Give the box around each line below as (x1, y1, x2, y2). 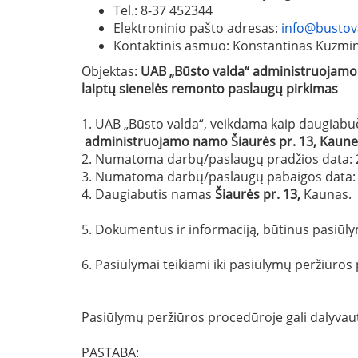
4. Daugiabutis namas (82, 185, 215, 203)
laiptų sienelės (82, 79, 171, 97)
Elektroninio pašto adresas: (113, 18, 281, 37)
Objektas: (82, 62, 141, 80)
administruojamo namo (82, 132, 231, 150)
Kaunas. (300, 185, 352, 203)
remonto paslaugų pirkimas (171, 79, 338, 97)
